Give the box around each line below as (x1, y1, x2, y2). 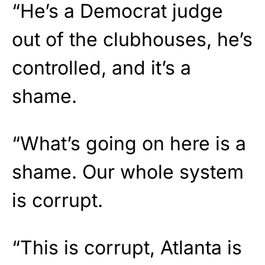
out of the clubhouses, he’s (12, 27, 253, 51)
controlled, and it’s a (12, 56, 191, 79)
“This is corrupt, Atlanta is (12, 235, 242, 259)
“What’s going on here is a (12, 131, 246, 155)
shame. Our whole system (12, 160, 244, 183)
